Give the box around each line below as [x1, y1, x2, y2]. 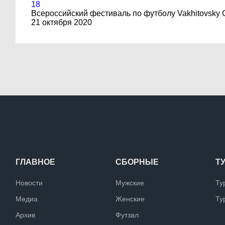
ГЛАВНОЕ [16, 158, 55, 166]
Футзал [116, 211, 139, 219]
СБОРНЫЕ [116, 158, 159, 166]
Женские [116, 195, 145, 203]
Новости [16, 179, 43, 187]
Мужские [116, 179, 144, 187]
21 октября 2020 [31, 18, 92, 27]
